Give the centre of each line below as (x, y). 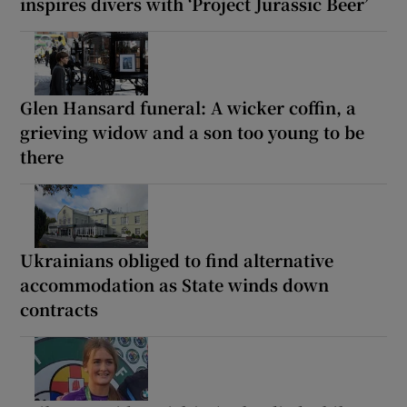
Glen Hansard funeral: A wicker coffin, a (189, 107)
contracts (60, 308)
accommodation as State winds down (175, 284)
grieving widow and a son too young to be (193, 131)
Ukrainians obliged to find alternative (177, 259)
